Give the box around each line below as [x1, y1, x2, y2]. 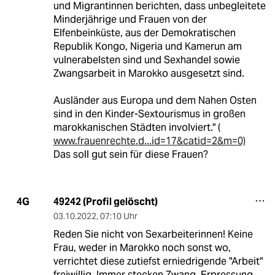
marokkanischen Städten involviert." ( [53, 120, 220, 134]
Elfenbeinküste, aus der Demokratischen [53, 26, 236, 39]
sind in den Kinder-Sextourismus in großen [53, 107, 246, 120]
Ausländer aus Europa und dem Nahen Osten [53, 93, 257, 107]
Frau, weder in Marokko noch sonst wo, [53, 241, 231, 254]
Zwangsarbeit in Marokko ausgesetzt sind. [53, 66, 244, 80]
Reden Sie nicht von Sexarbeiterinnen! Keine [53, 227, 253, 241]
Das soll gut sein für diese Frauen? [53, 147, 208, 161]
